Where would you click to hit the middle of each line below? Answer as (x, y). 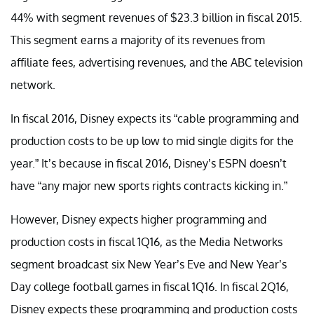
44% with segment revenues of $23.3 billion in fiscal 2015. (156, 17)
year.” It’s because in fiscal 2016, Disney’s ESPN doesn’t (149, 163)
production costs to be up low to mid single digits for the (152, 141)
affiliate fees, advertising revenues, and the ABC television (157, 62)
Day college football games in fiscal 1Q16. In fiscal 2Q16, (150, 286)
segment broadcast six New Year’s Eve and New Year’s (149, 264)
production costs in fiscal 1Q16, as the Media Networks (146, 241)
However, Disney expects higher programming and (138, 219)
